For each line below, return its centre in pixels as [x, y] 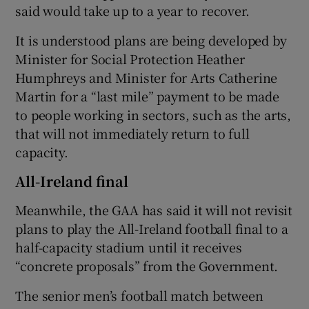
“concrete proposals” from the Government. [147, 266]
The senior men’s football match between [139, 296]
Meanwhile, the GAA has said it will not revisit [154, 210]
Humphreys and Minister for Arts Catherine [147, 78]
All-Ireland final [72, 181]
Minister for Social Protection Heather [130, 59]
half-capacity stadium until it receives [129, 247]
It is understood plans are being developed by [151, 40]
